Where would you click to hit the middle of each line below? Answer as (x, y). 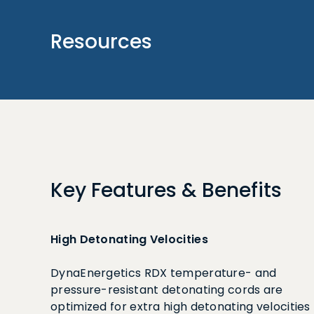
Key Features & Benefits (166, 190)
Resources (101, 42)
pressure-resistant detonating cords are (167, 290)
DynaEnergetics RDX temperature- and (164, 273)
